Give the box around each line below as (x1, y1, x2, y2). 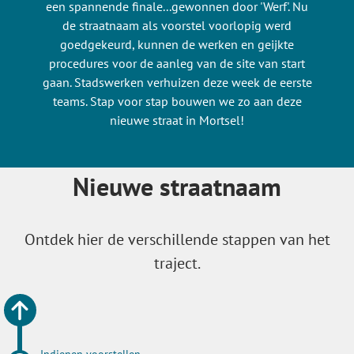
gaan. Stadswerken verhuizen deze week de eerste (42, 74, 312, 91)
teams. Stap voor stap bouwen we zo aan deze (52, 93, 302, 110)
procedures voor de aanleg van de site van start (49, 55, 305, 72)
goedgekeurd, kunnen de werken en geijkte (60, 36, 294, 53)
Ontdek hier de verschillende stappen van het (24, 229, 330, 250)
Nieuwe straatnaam (73, 170, 281, 204)
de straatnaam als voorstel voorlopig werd (62, 17, 292, 34)
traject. (153, 253, 201, 274)
